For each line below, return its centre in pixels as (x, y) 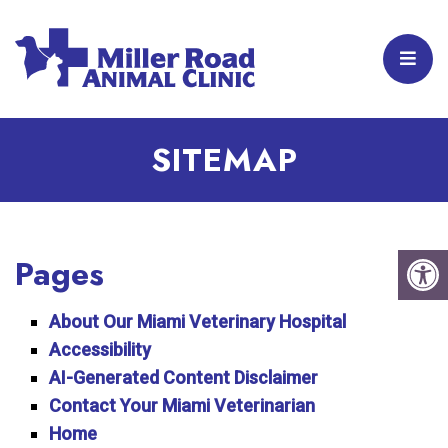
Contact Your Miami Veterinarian (182, 405)
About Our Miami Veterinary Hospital (198, 321)
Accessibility (100, 349)
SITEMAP (224, 160)
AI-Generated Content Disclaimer (184, 377)
